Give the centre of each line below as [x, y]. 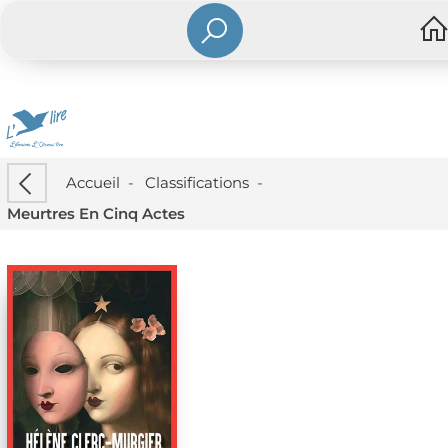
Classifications [196, 182]
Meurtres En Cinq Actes [95, 214]
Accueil [92, 182]
